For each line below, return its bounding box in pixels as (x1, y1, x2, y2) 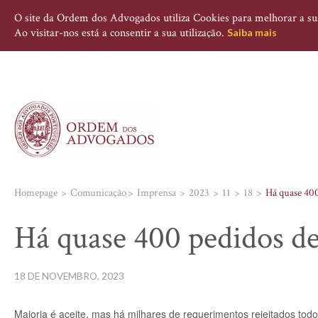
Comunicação (70, 186, 126, 199)
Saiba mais (227, 26, 277, 38)
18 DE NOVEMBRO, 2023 (14, 270, 124, 282)
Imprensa (137, 186, 176, 199)
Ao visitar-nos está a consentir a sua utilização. (14, 26, 227, 40)
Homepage (14, 186, 57, 199)
